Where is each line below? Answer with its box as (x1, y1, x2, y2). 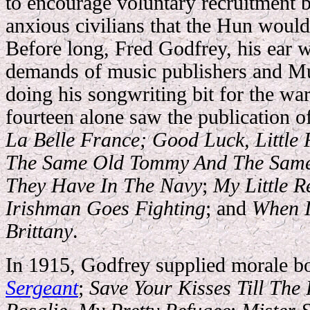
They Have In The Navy (6, 174, 202, 197)
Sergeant (6, 277, 78, 299)
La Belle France (6, 129, 140, 151)
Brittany (6, 220, 73, 242)
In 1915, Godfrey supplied (6, 254, 231, 276)
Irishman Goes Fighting (6, 197, 206, 219)
